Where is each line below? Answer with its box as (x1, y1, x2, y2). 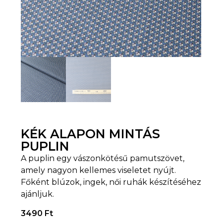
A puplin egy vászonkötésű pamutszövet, (21, 154, 184, 164)
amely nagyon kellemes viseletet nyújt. (21, 166, 176, 175)
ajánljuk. (21, 189, 54, 199)
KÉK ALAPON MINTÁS (21, 126, 160, 142)
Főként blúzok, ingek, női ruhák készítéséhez (21, 177, 201, 187)
